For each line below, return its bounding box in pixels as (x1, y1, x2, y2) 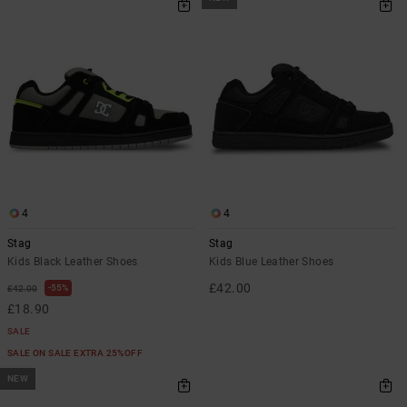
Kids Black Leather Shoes (7, 255, 138, 269)
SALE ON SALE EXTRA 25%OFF (7, 348, 145, 359)
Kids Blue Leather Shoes (209, 255, 334, 269)
